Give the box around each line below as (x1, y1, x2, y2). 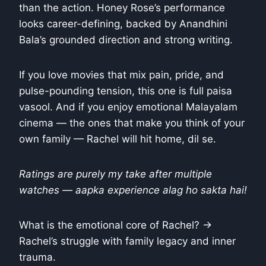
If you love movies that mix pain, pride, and (19, 69, 224, 81)
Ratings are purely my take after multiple (19, 168, 212, 180)
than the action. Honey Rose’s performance (19, 2, 225, 14)
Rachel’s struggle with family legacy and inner (19, 235, 236, 248)
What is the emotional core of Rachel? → (19, 219, 212, 232)
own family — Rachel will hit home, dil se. (19, 133, 216, 145)
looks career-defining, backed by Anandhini (19, 18, 227, 30)
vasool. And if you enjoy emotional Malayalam (19, 101, 237, 113)
